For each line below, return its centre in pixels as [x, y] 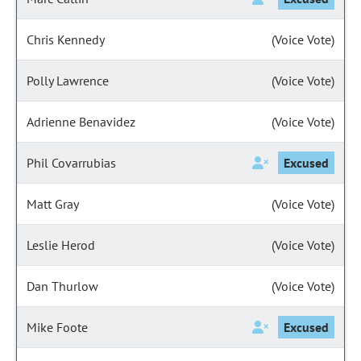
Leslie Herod [61, 245]
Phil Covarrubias [71, 163]
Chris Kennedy [66, 39]
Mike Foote [57, 327]
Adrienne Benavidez [81, 122]
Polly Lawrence [68, 81]
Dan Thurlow [62, 286]
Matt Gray [53, 204]
